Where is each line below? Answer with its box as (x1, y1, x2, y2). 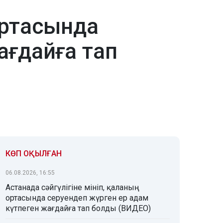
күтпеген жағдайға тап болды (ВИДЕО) (5, 204, 151, 214)
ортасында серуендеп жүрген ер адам (5, 193, 148, 203)
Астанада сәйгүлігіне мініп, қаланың (5, 183, 139, 193)
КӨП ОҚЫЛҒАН (5, 149, 62, 159)
